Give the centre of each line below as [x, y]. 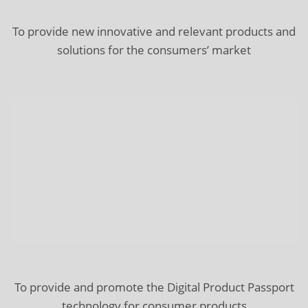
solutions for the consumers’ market [154, 50]
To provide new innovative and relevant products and [154, 32]
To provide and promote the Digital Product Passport [154, 287]
